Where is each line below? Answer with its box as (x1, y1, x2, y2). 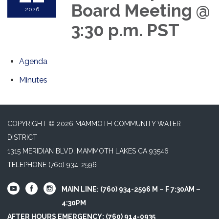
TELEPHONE (7, 160, 46, 169)
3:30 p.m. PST (71, 20, 179, 40)
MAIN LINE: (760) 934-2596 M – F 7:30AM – (62, 185, 200, 193)
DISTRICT (7, 133, 37, 141)
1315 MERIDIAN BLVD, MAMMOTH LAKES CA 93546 (7, 147, 169, 155)
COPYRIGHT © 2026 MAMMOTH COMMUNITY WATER (7, 119, 181, 128)
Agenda (19, 56, 47, 66)
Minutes (19, 75, 47, 85)
